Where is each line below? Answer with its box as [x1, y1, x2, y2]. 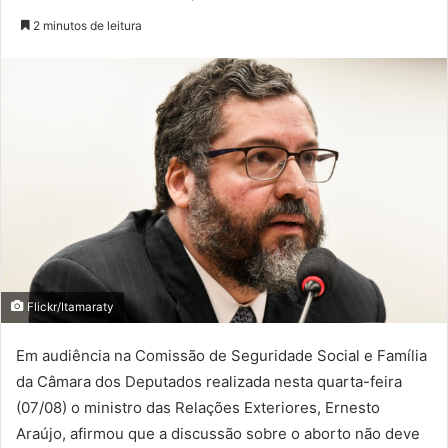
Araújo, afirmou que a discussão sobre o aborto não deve [16, 424, 420, 444]
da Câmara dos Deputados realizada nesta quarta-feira [16, 372, 402, 392]
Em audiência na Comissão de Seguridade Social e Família [16, 346, 427, 366]
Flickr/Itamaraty [24, 300, 114, 315]
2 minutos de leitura [30, 17, 142, 33]
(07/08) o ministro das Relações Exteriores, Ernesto [16, 398, 380, 418]
